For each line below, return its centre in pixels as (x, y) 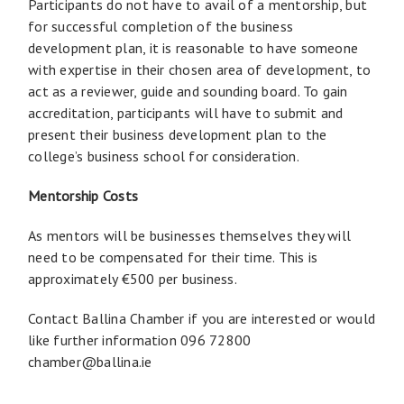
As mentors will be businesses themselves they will (190, 235)
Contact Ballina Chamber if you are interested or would (202, 318)
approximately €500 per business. (133, 278)
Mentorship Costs (83, 195)
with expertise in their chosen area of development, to (200, 69)
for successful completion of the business (161, 26)
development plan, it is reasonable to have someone (193, 47)
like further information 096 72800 (140, 340)
